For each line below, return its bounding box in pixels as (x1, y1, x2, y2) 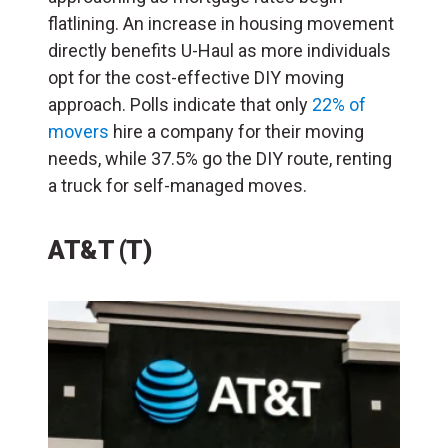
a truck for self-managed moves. (48, 175, 307, 197)
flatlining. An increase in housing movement (48, 13, 394, 35)
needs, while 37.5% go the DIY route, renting (48, 148, 392, 170)
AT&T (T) (48, 235, 151, 266)
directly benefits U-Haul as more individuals (48, 40, 391, 62)
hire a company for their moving (109, 121, 364, 143)
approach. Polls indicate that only (48, 94, 312, 116)
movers (48, 121, 109, 143)
